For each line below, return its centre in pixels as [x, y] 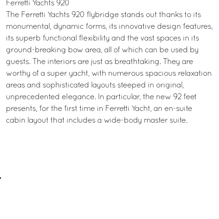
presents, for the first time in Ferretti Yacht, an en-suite [99, 109]
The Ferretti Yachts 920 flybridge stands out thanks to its [103, 15]
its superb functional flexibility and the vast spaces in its [102, 38]
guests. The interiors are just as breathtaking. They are [99, 62]
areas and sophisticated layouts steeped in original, [95, 85]
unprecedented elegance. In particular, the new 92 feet [101, 97]
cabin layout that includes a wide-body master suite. [97, 120]
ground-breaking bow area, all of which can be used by [102, 50]
